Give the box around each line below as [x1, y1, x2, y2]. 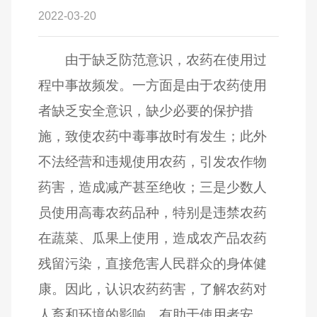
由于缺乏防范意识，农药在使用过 [64, 52, 267, 67]
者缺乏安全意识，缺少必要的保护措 [38, 103, 254, 118]
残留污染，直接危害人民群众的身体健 [38, 255, 267, 271]
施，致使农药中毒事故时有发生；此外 [38, 128, 267, 144]
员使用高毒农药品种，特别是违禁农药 [38, 204, 267, 220]
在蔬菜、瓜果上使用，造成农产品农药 [38, 230, 267, 246]
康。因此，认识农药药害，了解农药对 [38, 281, 267, 296]
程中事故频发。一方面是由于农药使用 [38, 77, 267, 93]
